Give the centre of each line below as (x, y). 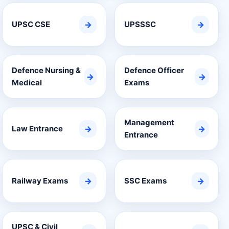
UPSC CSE (31, 24)
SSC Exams (145, 181)
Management (149, 122)
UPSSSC (140, 24)
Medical (27, 83)
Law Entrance (37, 129)
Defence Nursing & (46, 70)
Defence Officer (154, 70)
